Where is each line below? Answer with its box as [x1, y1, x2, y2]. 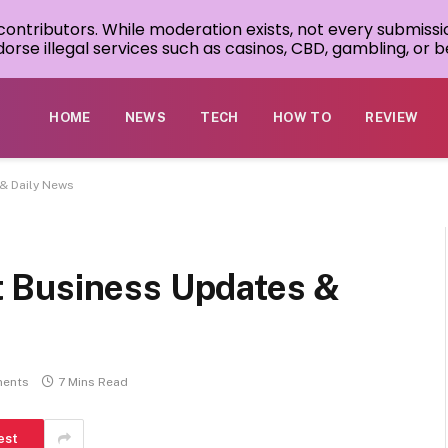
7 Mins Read [58, 375, 128, 390]
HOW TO [272, 110, 332, 125]
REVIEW [365, 110, 419, 125]
